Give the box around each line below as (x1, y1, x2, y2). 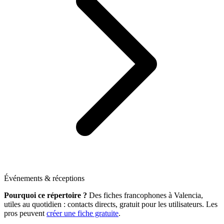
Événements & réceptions (4, 174, 84, 182)
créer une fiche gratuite (46, 209, 118, 217)
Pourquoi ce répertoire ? (4, 191, 87, 199)
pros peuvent (4, 209, 44, 217)
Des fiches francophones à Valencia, (87, 191, 203, 199)
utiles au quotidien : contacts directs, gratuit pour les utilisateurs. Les (4, 200, 217, 208)
